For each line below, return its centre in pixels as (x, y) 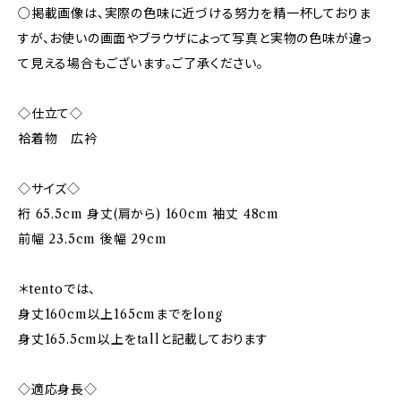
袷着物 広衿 (58, 139)
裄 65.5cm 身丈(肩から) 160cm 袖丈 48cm (149, 214)
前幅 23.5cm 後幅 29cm (93, 239)
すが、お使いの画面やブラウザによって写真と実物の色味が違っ (196, 38)
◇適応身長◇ (58, 389)
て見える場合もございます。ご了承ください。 (141, 64)
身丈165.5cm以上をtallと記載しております (143, 339)
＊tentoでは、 (57, 289)
